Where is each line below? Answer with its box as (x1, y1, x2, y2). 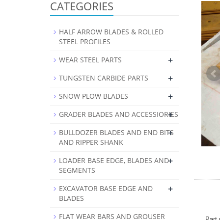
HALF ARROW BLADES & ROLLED (59, 27, 164, 37)
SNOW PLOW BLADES (59, 91, 128, 101)
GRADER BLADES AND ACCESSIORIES (59, 110, 178, 119)
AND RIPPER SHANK (59, 137, 123, 147)
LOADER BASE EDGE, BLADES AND (59, 156, 169, 165)
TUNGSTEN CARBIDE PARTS (59, 73, 148, 83)
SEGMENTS (59, 165, 95, 175)
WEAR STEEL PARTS (59, 55, 122, 65)
